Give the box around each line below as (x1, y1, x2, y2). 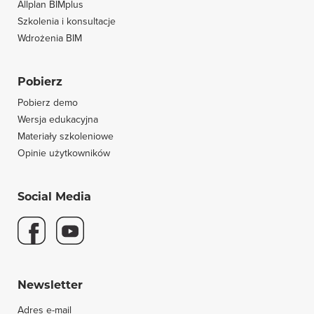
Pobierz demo (18, 97, 78, 109)
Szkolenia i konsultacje (18, 15, 116, 27)
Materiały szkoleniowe (18, 130, 114, 142)
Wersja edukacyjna (18, 114, 98, 125)
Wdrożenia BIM (18, 32, 82, 44)
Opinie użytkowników (18, 147, 110, 159)
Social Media (18, 190, 91, 203)
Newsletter (18, 278, 83, 292)
